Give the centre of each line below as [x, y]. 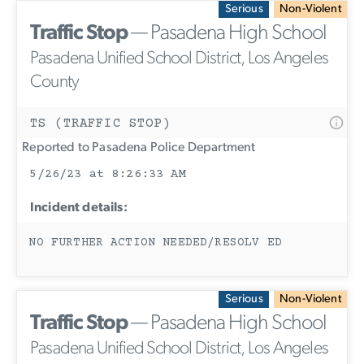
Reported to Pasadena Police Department [136, 147]
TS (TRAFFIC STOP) [100, 123]
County [55, 82]
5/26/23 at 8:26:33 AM [108, 174]
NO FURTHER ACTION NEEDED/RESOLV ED [155, 243]
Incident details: [79, 208]
